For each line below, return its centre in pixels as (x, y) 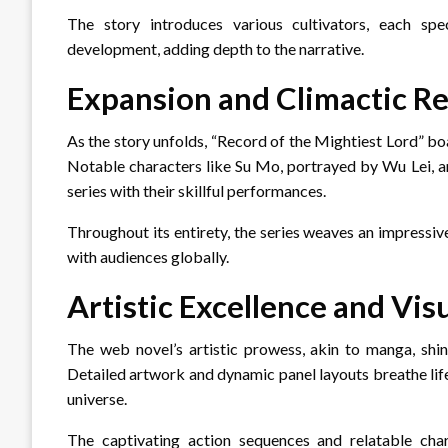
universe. (97, 398)
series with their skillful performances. (196, 190)
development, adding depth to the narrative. (215, 48)
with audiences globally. (148, 256)
